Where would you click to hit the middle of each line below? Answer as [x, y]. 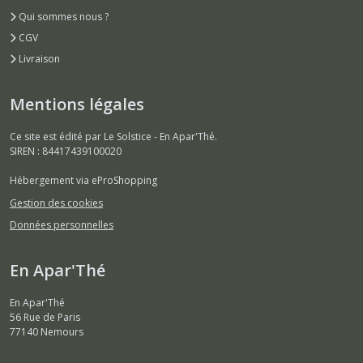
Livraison [38, 59]
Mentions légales [77, 105]
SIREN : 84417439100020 [66, 152]
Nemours [62, 332]
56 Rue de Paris [45, 318]
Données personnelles [62, 225]
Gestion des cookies [56, 203]
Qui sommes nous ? [62, 17]
